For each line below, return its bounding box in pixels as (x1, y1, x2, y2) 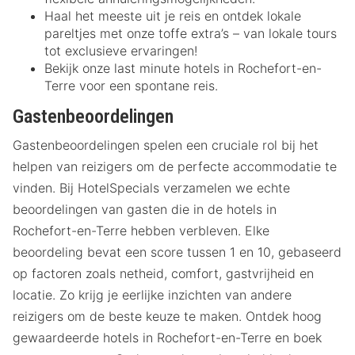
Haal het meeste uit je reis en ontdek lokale (44, 7, 301, 24)
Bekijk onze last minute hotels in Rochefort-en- (44, 59, 322, 76)
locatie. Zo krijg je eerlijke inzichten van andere (13, 287, 292, 303)
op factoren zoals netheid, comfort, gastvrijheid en (13, 265, 314, 282)
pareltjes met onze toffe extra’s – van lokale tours (44, 25, 337, 41)
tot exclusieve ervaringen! (44, 42, 197, 59)
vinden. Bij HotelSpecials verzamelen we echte (13, 180, 290, 197)
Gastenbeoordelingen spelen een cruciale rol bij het (13, 137, 319, 154)
